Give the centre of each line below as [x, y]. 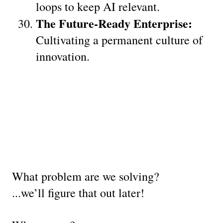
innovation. [63, 56]
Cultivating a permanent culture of [119, 40]
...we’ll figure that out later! [78, 192]
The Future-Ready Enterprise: [114, 23]
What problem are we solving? [86, 176]
